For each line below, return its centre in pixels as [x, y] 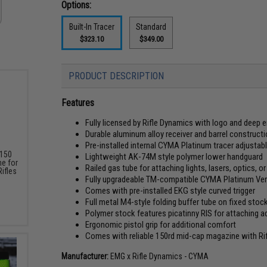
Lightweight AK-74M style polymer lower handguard [174, 156]
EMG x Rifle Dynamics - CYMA [159, 256]
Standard [151, 27]
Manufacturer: [85, 256]
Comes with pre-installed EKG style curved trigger [170, 190]
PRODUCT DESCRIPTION [117, 76]
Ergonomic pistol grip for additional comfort [161, 224]
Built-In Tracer [92, 27]
